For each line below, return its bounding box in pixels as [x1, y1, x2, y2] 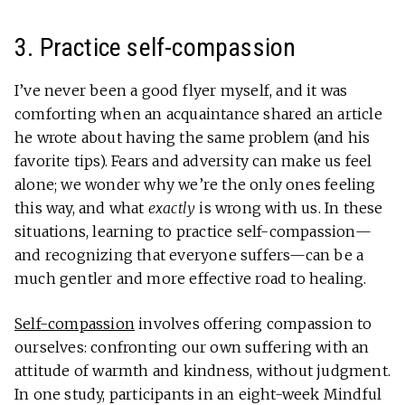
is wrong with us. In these [195, 198, 383, 217]
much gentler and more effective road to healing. [14, 268, 367, 287]
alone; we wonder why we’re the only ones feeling [14, 174, 376, 193]
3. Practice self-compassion [14, 32, 297, 62]
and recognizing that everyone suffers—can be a [14, 245, 364, 264]
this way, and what [14, 198, 148, 217]
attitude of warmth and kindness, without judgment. [14, 361, 391, 380]
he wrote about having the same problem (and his [14, 127, 371, 146]
